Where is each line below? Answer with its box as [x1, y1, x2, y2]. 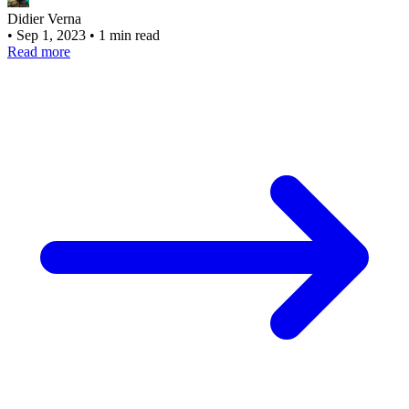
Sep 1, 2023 [16, 26, 89, 43]
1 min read [99, 26, 160, 43]
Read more [7, 43, 70, 59]
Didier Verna [7, 10, 81, 26]
